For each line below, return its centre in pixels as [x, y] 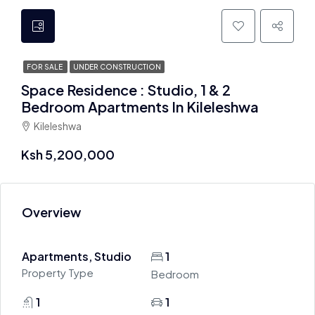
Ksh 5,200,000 [68, 154]
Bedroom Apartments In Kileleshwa [140, 107]
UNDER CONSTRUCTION [117, 67]
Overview [51, 212]
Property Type [58, 272]
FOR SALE [45, 67]
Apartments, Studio [77, 256]
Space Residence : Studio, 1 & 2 [126, 90]
